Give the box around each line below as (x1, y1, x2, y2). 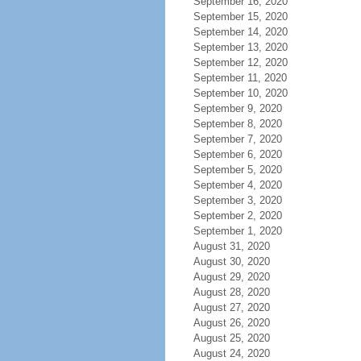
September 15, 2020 (193, 10, 288, 23)
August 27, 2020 (193, 301, 270, 313)
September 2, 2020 (193, 210, 282, 222)
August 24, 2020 (193, 347, 270, 359)
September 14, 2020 (193, 26, 288, 38)
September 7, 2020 (193, 133, 282, 145)
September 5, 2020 (193, 164, 282, 176)
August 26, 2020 (193, 317, 270, 329)
